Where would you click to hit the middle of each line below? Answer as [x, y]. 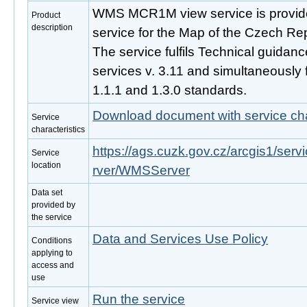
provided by [53, 205]
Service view [55, 301]
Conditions [52, 241]
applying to [52, 253]
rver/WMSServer [141, 170]
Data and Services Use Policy [180, 239]
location [46, 165]
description [52, 27]
